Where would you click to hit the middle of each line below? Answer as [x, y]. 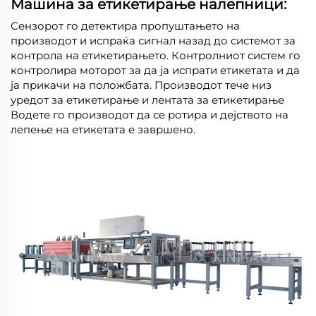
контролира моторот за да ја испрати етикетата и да [155, 70]
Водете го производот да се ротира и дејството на [150, 114]
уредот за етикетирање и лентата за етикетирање [147, 99]
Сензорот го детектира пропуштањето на [125, 25]
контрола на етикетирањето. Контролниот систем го [156, 55]
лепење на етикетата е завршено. [103, 129]
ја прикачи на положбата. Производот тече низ [141, 85]
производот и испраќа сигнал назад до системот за [153, 40]
